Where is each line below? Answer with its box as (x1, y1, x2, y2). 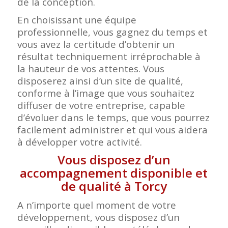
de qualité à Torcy (61, 177, 167, 194)
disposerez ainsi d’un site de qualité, (17, 74, 183, 87)
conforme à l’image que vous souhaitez (17, 86, 194, 99)
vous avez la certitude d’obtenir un (17, 37, 175, 50)
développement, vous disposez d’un (17, 210, 180, 223)
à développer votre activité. (17, 135, 142, 148)
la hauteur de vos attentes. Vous (17, 62, 164, 75)
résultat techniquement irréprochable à (17, 49, 201, 63)
